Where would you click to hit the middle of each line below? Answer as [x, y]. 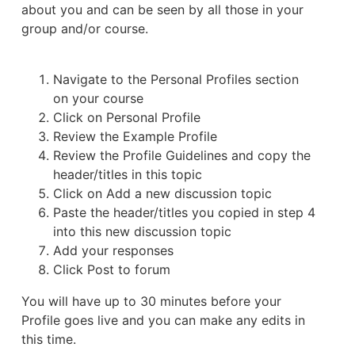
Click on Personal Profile [127, 117]
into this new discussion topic [142, 231]
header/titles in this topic [128, 174]
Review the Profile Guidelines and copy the [182, 155]
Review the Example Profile [135, 136]
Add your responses [113, 250]
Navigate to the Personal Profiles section [176, 79]
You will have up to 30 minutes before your [151, 301]
